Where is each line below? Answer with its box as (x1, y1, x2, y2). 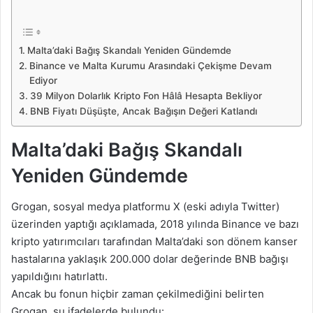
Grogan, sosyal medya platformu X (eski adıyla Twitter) (11, 200, 279, 214)
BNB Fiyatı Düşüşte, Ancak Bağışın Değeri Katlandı (29, 105, 257, 117)
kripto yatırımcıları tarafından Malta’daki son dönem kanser (11, 235, 298, 249)
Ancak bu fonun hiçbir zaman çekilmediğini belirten (11, 287, 264, 301)
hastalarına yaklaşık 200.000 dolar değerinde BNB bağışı (11, 252, 289, 266)
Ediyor (29, 74, 57, 86)
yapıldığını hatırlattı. (11, 270, 108, 284)
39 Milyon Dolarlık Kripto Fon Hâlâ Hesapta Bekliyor (29, 89, 262, 101)
